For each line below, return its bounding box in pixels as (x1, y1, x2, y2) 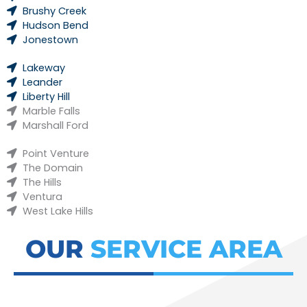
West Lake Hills (23, 204, 94, 218)
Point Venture (23, 146, 90, 160)
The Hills (23, 175, 62, 189)
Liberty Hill (23, 89, 71, 103)
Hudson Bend (23, 18, 89, 32)
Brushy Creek (23, 3, 87, 18)
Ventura (23, 189, 63, 204)
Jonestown (23, 32, 79, 47)
